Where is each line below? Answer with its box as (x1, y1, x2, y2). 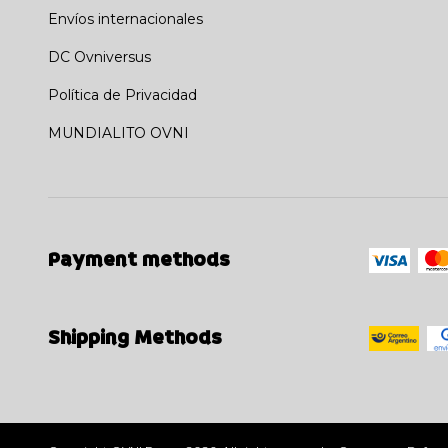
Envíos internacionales (48, 9, 203, 28)
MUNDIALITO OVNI (48, 123, 189, 142)
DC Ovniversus (48, 47, 151, 66)
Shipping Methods (48, 324, 222, 353)
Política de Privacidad (48, 85, 197, 104)
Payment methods (48, 245, 230, 274)
